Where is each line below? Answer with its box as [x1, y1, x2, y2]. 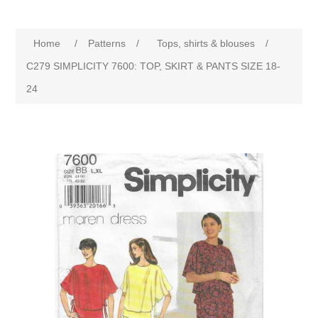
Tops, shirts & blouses [157, 38, 256, 49]
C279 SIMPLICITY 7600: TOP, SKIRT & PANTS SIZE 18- [26, 60, 281, 72]
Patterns [88, 38, 126, 49]
